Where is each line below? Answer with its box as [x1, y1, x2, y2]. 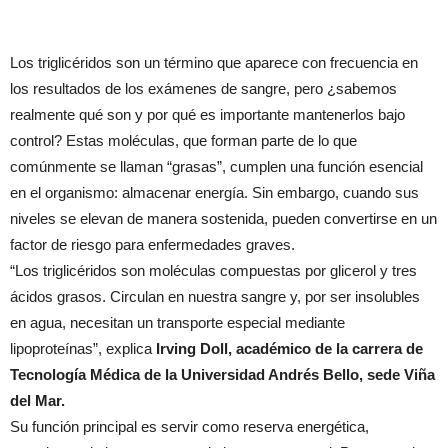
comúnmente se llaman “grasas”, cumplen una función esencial [10, 158, 423, 175]
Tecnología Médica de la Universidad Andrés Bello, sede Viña [10, 366, 435, 383]
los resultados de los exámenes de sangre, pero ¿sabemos [10, 80, 397, 97]
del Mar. [10, 392, 65, 409]
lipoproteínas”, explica [10, 340, 152, 357]
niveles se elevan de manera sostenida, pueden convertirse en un [10, 210, 437, 227]
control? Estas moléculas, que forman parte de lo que [10, 132, 357, 149]
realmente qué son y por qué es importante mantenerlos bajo [10, 106, 405, 123]
